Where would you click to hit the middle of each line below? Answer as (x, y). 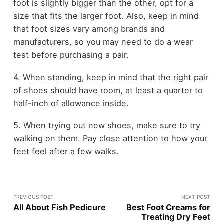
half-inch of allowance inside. (71, 103)
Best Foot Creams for (169, 207)
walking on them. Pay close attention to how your (110, 139)
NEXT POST (196, 197)
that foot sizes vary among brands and (89, 29)
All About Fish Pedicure (59, 207)
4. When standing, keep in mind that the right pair (111, 77)
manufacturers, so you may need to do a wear (103, 42)
